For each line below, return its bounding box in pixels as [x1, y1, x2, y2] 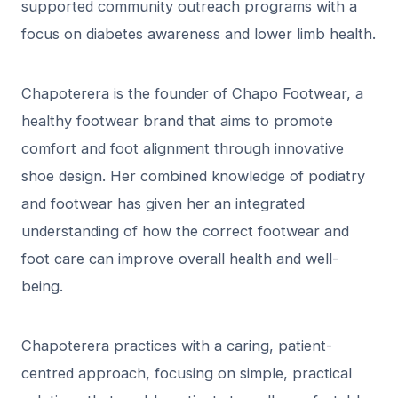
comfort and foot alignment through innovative [21, 139, 344, 158]
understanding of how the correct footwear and [21, 222, 349, 241]
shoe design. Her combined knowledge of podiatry [21, 167, 365, 186]
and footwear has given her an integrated [21, 195, 305, 213]
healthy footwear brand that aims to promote [21, 112, 333, 131]
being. [21, 277, 63, 296]
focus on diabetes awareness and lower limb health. [21, 24, 376, 43]
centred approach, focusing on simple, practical [21, 364, 352, 383]
